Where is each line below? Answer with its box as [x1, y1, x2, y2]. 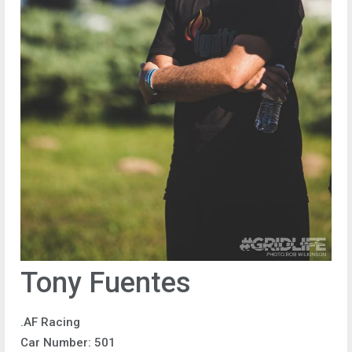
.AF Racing [20, 315, 80, 329]
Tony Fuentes [20, 266, 191, 299]
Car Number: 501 [20, 335, 115, 350]
